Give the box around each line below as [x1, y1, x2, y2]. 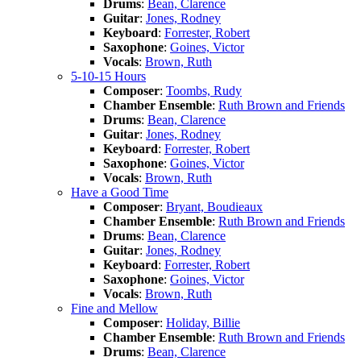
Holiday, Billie [166, 315, 240, 330]
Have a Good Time [71, 185, 168, 199]
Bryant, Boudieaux [166, 199, 263, 214]
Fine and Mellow [71, 301, 158, 315]
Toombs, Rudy [166, 83, 242, 98]
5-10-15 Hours [71, 68, 146, 83]
